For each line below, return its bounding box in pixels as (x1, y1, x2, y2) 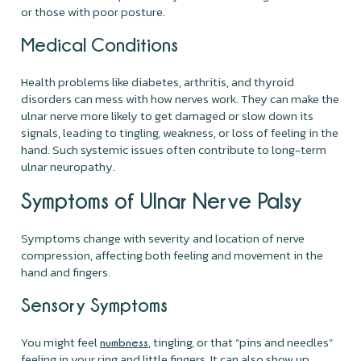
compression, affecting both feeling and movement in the (21, 245, 324, 264)
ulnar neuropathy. (21, 156, 116, 176)
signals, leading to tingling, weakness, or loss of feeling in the (21, 122, 339, 142)
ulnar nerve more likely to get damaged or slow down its (21, 106, 314, 125)
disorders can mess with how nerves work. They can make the (21, 89, 340, 108)
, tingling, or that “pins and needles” (148, 332, 334, 351)
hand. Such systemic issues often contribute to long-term (21, 139, 327, 159)
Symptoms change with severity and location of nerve (21, 228, 305, 247)
